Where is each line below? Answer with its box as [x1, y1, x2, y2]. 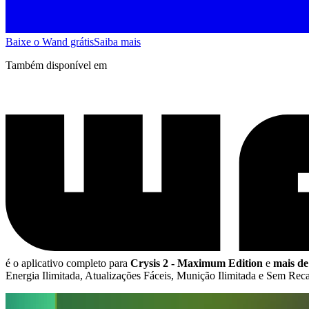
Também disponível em [6, 59, 107, 71]
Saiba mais [94, 35, 141, 48]
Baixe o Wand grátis [6, 35, 94, 48]
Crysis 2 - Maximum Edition [130, 257, 263, 270]
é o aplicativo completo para [6, 257, 130, 270]
